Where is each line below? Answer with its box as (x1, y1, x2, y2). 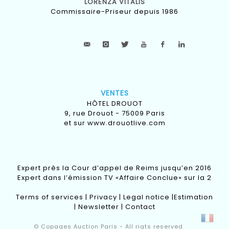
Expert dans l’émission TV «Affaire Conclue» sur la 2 (17, 173, 212, 183)
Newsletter (78, 202, 119, 212)
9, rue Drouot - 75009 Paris (64, 108, 165, 119)
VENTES (100, 88, 129, 99)
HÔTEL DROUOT (86, 99, 143, 109)
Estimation (174, 192, 213, 202)
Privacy (89, 192, 117, 202)
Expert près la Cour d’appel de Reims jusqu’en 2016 (17, 163, 212, 173)
